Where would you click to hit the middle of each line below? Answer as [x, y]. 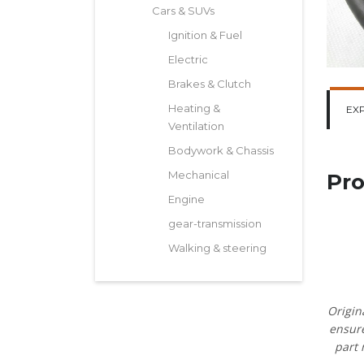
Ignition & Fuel [205, 35]
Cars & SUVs [183, 11]
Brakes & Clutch [210, 84]
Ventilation [196, 126]
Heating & [194, 108]
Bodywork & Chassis [221, 150]
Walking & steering [217, 248]
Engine [186, 199]
